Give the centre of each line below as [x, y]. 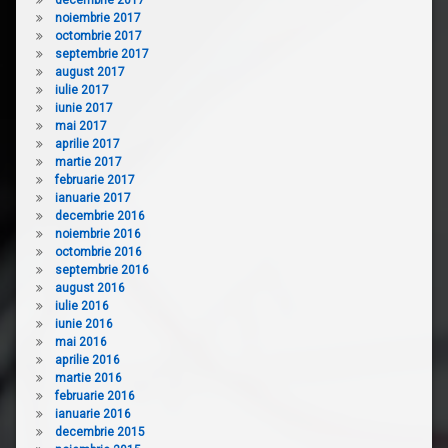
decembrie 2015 [99, 431]
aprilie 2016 [87, 359]
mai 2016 [80, 341]
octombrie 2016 [98, 251]
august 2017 [89, 71]
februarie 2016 [94, 395]
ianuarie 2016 [92, 413]
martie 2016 [88, 377]
